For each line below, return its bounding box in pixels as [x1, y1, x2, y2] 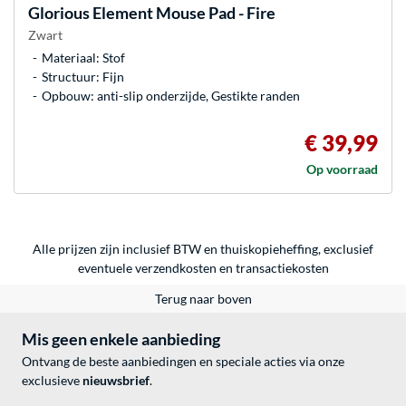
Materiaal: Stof [42, 50, 125, 65]
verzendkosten [134, 260, 217, 275]
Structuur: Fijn [42, 69, 124, 84]
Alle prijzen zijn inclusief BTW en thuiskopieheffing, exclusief [33, 241, 373, 256]
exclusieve [22, 372, 82, 388]
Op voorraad [306, 161, 378, 177]
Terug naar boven [154, 291, 252, 306]
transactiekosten [235, 260, 329, 275]
